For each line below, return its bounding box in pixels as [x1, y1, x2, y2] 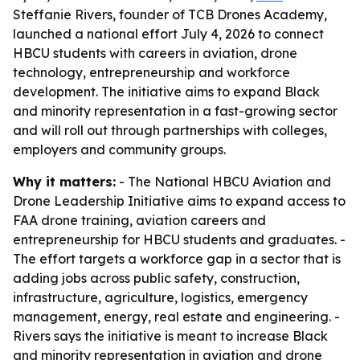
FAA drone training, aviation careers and [13, 212, 266, 228]
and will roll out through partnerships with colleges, [13, 122, 327, 138]
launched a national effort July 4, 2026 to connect [13, 26, 324, 42]
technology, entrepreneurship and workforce [13, 64, 290, 80]
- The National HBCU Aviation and [116, 174, 331, 190]
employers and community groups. [13, 141, 226, 157]
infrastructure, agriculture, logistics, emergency [13, 289, 308, 305]
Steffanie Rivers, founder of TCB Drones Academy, [13, 6, 327, 22]
